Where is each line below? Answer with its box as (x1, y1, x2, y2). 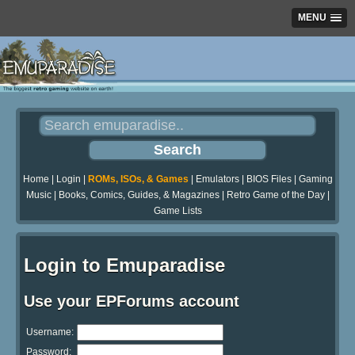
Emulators (195, 174, 239, 185)
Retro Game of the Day (226, 189, 325, 201)
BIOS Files (246, 174, 292, 185)
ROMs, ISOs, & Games (87, 174, 189, 185)
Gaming (298, 174, 333, 185)
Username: (26, 326, 74, 338)
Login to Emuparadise (24, 254, 225, 277)
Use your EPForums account (24, 292, 239, 311)
